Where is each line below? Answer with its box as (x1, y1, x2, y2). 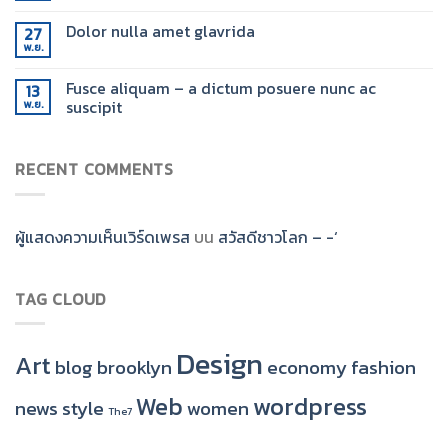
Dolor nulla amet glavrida (66, 19, 255, 44)
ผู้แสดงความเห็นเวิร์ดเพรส (15, 224, 190, 249)
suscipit (66, 95, 122, 120)
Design (176, 342, 263, 387)
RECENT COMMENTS (15, 157, 174, 182)
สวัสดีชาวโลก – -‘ (218, 224, 338, 249)
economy (267, 353, 347, 383)
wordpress (253, 388, 367, 426)
